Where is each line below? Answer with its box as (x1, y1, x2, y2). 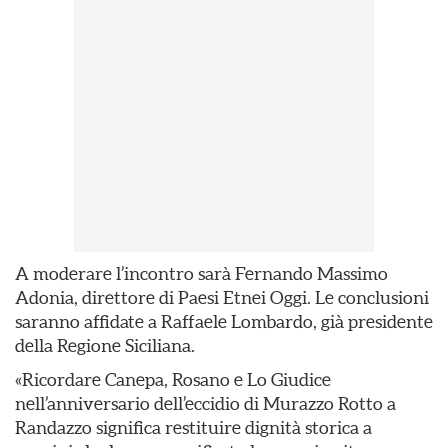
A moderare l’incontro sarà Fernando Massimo (15, 263, 388, 284)
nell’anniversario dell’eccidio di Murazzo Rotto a (15, 393, 396, 414)
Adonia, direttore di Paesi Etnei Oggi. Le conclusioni (15, 287, 429, 308)
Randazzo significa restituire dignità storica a (15, 417, 372, 438)
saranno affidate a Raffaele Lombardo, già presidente (15, 311, 433, 332)
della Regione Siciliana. (15, 335, 195, 356)
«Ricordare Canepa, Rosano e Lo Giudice (15, 369, 331, 390)
